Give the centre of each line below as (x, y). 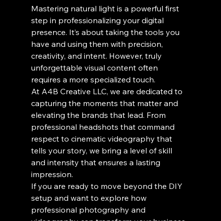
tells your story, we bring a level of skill (102, 151)
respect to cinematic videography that (102, 139)
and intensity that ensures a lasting (96, 163)
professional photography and (89, 210)
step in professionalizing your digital (98, 20)
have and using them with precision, (98, 44)
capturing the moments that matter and (105, 103)
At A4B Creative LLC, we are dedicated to (108, 92)
